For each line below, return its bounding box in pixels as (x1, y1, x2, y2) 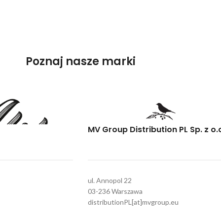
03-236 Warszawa (87, 187, 143, 195)
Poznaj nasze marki (25, 54, 136, 69)
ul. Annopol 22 (87, 176, 132, 184)
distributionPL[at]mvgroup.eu (87, 198, 179, 206)
